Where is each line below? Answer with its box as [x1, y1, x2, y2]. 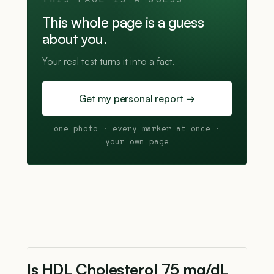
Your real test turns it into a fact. [42, 55, 175, 67]
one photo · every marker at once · [54, 125, 220, 135]
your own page [105, 138, 169, 147]
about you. [42, 30, 108, 48]
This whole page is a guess [42, 13, 204, 31]
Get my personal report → [78, 92, 196, 105]
